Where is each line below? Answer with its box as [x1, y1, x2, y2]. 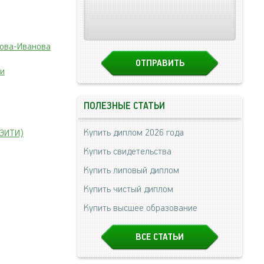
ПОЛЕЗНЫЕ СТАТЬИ [84, 101, 165, 112]
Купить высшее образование [84, 203, 197, 214]
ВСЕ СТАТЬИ [136, 232, 184, 243]
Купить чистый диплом [84, 184, 173, 195]
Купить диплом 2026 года [84, 127, 184, 138]
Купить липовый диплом [84, 165, 179, 176]
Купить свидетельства [84, 146, 171, 157]
